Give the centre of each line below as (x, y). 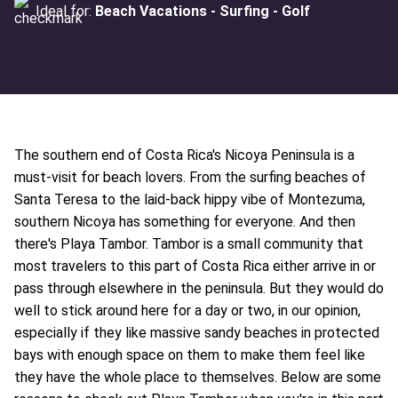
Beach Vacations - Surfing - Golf (203, 11)
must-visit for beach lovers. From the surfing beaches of (190, 177)
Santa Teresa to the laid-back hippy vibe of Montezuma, (190, 199)
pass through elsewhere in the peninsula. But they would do (199, 288)
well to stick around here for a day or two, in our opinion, (187, 310)
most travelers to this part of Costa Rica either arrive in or (195, 266)
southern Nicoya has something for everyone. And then (185, 222)
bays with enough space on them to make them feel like (190, 355)
